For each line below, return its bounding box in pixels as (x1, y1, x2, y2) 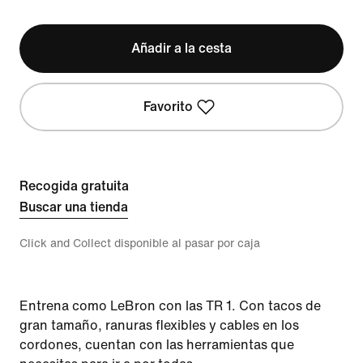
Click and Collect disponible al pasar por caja (19, 237, 260, 250)
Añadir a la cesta (130, 41, 232, 55)
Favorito (143, 100, 194, 113)
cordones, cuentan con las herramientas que (19, 338, 294, 352)
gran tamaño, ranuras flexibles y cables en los (19, 318, 299, 332)
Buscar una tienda (19, 200, 128, 214)
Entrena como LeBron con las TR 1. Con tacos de (19, 299, 321, 313)
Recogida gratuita (19, 179, 129, 193)
